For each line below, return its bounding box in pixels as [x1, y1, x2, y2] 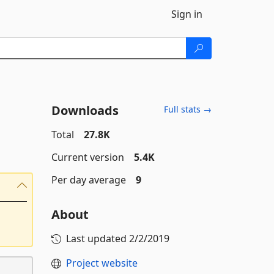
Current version [51, 150, 124, 164]
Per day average [51, 173, 126, 187]
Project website [65, 256, 138, 270]
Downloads [51, 102, 119, 119]
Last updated [65, 232, 129, 245]
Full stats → [164, 103, 212, 115]
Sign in [171, 7, 202, 21]
